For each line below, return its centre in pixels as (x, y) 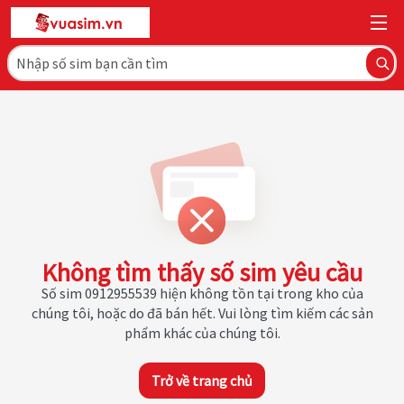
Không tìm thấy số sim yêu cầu (202, 272)
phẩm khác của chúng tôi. (202, 333)
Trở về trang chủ (202, 381)
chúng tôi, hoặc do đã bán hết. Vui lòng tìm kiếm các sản (202, 313)
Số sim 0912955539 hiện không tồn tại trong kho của (202, 293)
